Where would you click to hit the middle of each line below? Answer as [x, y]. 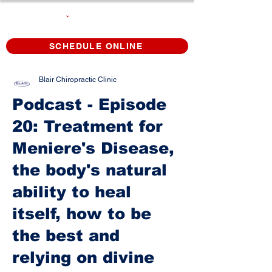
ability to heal [72, 192]
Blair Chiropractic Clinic [78, 80]
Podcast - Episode [89, 104]
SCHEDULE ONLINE [96, 46]
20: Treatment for [87, 126]
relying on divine [83, 257]
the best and [66, 235]
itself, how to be [82, 213]
